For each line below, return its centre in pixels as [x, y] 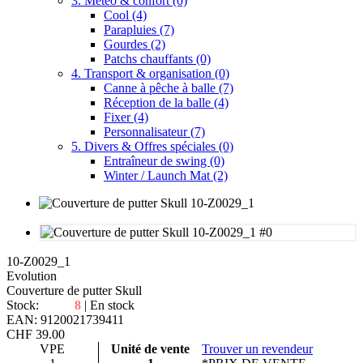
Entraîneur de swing [157, 161]
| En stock [108, 305]
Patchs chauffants [150, 59]
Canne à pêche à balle [161, 88]
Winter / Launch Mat [158, 176]
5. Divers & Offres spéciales [145, 147]
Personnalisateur [147, 132]
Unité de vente [150, 349]
